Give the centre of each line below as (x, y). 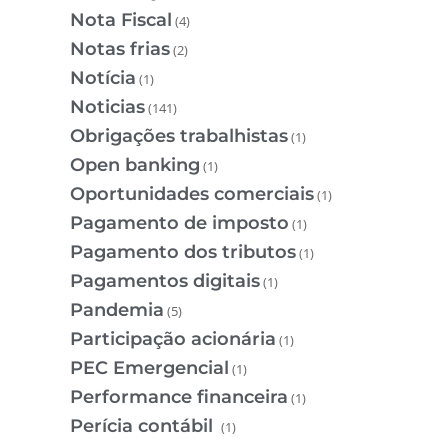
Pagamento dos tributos (183, 252)
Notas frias (120, 49)
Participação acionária (173, 339)
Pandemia (117, 310)
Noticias (107, 107)
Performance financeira (179, 397)
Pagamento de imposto (179, 223)
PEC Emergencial (149, 368)
